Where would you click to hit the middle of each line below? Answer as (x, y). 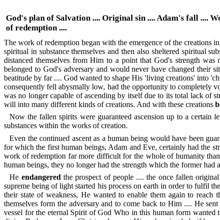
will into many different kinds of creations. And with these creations (110, 104)
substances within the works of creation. (66, 126)
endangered (41, 177)
